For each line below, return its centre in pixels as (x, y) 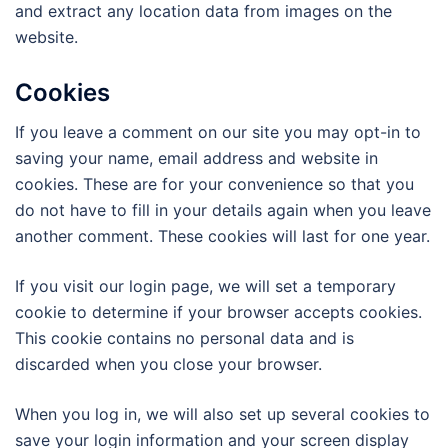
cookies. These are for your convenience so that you (214, 184)
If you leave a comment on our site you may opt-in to (218, 132)
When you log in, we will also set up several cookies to (222, 414)
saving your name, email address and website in (196, 158)
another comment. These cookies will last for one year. (222, 236)
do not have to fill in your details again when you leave (223, 210)
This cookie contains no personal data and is (184, 338)
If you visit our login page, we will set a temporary (205, 286)
